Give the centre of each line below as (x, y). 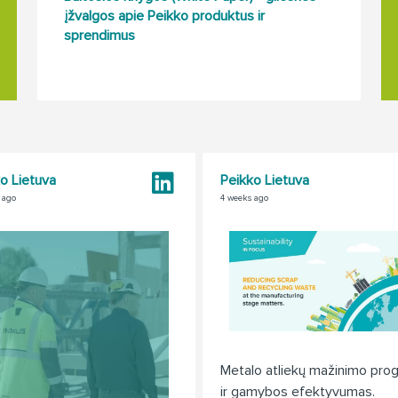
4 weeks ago (244, 198)
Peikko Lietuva (265, 180)
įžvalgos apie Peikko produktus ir (164, 16)
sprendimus (99, 36)
